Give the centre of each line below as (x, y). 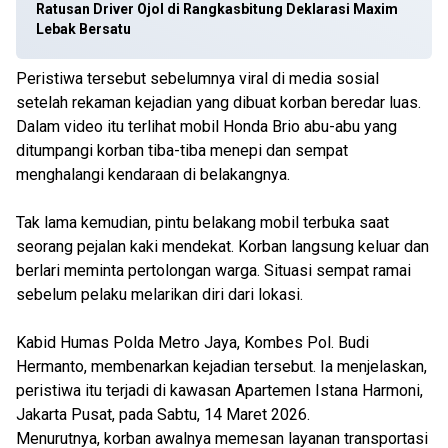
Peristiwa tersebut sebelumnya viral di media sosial (197, 78)
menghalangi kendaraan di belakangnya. (153, 174)
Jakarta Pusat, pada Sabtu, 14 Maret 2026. (163, 414)
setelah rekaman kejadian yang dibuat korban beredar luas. (218, 102)
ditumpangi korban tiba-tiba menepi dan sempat (182, 150)
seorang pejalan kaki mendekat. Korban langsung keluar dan (222, 246)
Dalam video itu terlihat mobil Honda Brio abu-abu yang (206, 126)
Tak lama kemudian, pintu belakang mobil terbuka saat (202, 222)
